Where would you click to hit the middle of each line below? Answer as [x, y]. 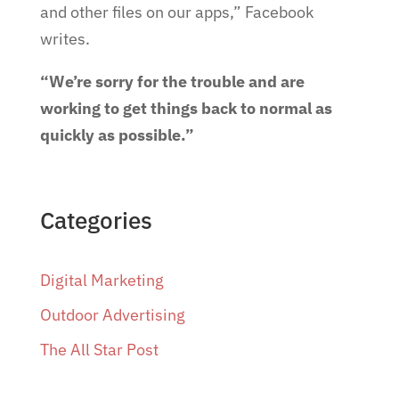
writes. [65, 39]
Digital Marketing [102, 280]
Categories [96, 220]
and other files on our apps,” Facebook [176, 12]
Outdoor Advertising [112, 315]
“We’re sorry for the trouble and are [172, 81]
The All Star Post [99, 350]
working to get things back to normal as [186, 108]
